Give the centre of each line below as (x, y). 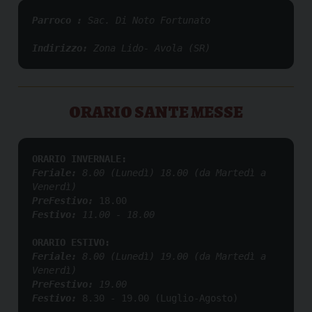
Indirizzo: (63, 48)
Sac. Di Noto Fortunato (149, 20)
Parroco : (60, 20)
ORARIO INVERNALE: (79, 158)
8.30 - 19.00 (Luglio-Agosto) (160, 298)
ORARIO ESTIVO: (71, 242)
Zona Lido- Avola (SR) (152, 48)
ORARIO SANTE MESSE (156, 112)
